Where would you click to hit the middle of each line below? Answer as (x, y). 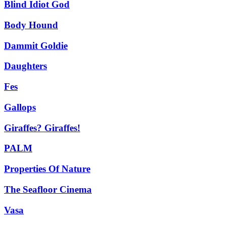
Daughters (25, 66)
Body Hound (31, 25)
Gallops (20, 107)
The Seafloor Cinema (48, 189)
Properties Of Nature (47, 169)
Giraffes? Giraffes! (42, 128)
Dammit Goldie (36, 45)
